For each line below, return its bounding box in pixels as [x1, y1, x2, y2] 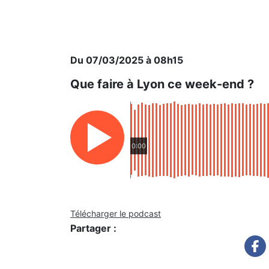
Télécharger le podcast [70, 208, 161, 219]
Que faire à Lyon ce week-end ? [70, 77, 254, 91]
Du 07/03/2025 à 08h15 [70, 54, 183, 66]
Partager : [70, 222, 116, 234]
